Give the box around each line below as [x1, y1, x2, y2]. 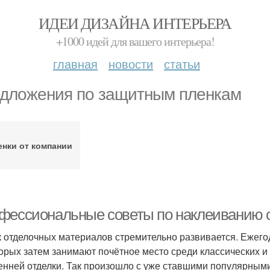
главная [53, 55, 98, 72]
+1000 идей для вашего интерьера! [55, 33, 215, 49]
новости [108, 55, 153, 72]
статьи [164, 55, 200, 72]
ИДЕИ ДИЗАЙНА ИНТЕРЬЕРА [39, 13, 231, 33]
